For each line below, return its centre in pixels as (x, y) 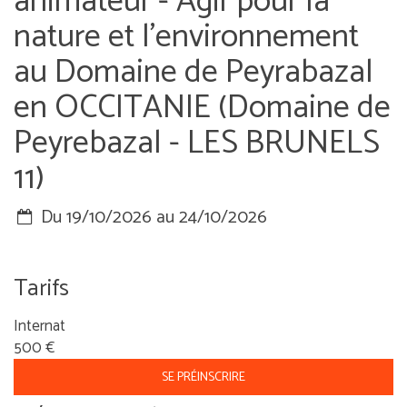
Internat (40, 326)
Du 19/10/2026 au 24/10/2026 (152, 217)
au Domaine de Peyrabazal (194, 72)
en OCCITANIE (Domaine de (202, 107)
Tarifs (41, 288)
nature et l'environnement (186, 36)
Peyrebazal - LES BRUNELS (197, 143)
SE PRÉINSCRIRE (203, 377)
